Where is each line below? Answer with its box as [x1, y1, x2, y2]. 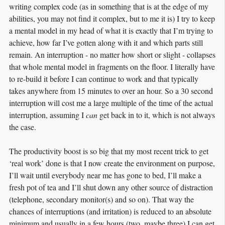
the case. [9, 121, 36, 132]
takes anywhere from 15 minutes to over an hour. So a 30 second [9, 85, 213, 96]
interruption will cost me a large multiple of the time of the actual [9, 97, 213, 108]
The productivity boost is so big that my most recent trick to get [9, 145, 208, 156]
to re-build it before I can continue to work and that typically [9, 73, 198, 84]
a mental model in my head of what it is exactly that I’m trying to [9, 25, 213, 36]
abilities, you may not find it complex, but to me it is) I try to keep [9, 13, 215, 24]
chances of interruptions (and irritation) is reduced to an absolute [9, 205, 211, 216]
